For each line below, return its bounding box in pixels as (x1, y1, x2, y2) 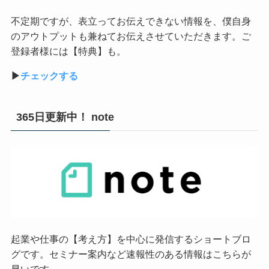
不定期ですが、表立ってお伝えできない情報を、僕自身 (10, 16, 251, 27)
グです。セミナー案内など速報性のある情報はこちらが (10, 248, 251, 259)
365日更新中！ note (16, 110, 114, 123)
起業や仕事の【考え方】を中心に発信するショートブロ (10, 233, 251, 244)
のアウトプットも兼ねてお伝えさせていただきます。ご (10, 31, 251, 42)
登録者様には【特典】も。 (10, 46, 126, 57)
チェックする (20, 71, 78, 82)
